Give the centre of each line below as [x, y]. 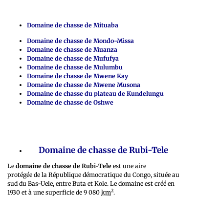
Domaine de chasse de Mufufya [73, 58]
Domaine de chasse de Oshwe [70, 102]
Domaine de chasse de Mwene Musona [84, 85]
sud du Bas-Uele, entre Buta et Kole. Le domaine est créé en [91, 183]
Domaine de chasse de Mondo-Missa [80, 41]
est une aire [129, 166]
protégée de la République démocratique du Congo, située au [93, 175]
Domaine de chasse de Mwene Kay [77, 76]
